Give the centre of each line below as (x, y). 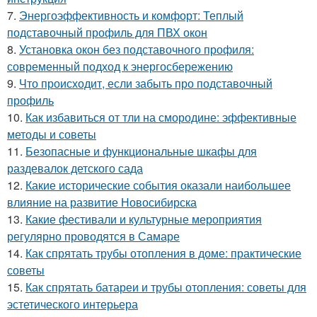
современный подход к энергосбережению (120, 66)
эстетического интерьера (73, 304)
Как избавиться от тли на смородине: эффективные (161, 117)
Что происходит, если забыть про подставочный (146, 83)
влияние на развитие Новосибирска (102, 202)
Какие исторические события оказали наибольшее (158, 185)
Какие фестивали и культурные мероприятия (144, 219)
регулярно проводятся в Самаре (93, 236)
